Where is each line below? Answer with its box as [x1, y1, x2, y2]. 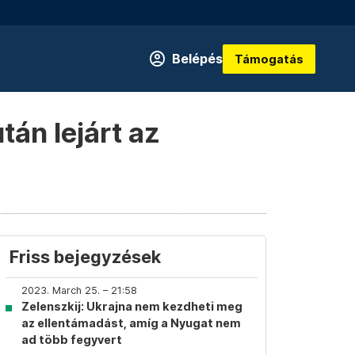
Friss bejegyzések [10, 246, 161, 267]
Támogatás [235, 52, 303, 66]
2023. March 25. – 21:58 [21, 284, 137, 296]
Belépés [172, 51, 223, 67]
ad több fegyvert [21, 333, 122, 346]
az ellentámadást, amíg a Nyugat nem [21, 316, 241, 330]
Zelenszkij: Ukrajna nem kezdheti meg [21, 300, 242, 313]
